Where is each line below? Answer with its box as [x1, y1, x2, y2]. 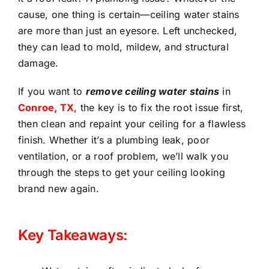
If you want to [18, 85, 86, 97]
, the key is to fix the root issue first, [74, 101, 244, 113]
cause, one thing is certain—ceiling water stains [18, 8, 240, 20]
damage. [18, 56, 59, 69]
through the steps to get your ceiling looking [18, 166, 225, 178]
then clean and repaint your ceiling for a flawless [18, 117, 246, 130]
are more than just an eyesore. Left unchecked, [18, 24, 238, 37]
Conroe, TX [18, 101, 74, 113]
